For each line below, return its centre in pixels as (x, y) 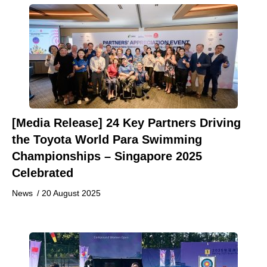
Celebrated (43, 173)
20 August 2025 (71, 193)
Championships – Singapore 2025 (107, 156)
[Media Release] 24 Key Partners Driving (126, 123)
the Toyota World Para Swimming (107, 139)
